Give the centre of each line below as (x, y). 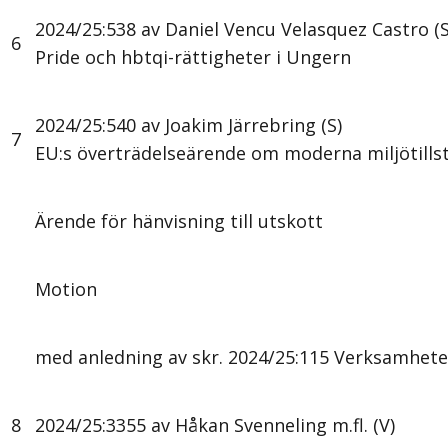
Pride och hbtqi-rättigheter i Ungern (193, 57)
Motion (66, 289)
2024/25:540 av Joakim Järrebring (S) (188, 125)
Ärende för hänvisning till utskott (179, 221)
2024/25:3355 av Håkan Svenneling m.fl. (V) (215, 425)
